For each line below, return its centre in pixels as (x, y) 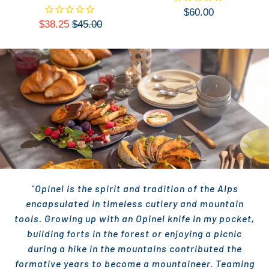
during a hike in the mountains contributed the (134, 248)
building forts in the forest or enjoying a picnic (134, 233)
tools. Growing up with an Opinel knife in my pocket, (134, 218)
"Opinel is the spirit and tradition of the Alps (134, 188)
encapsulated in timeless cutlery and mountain (134, 203)
